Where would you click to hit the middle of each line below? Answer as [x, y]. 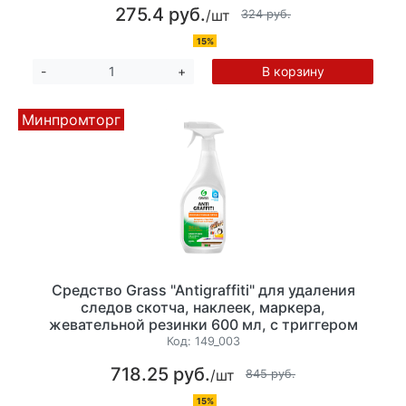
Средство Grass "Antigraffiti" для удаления [203, 290]
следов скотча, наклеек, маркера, [203, 307]
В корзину [293, 71]
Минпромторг [71, 120]
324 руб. [266, 14]
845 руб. [271, 374]
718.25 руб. [160, 374]
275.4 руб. [160, 14]
